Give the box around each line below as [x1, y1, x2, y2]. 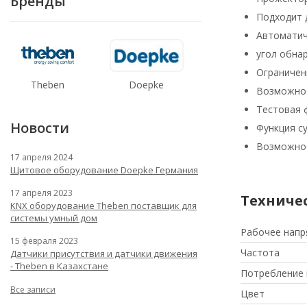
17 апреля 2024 [10, 151, 73, 163]
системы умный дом [10, 212, 97, 224]
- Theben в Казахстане [10, 260, 108, 272]
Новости [10, 119, 69, 137]
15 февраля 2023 [10, 235, 78, 247]
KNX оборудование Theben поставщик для [10, 199, 197, 212]
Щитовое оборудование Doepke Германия [10, 164, 198, 176]
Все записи [10, 284, 56, 295]
